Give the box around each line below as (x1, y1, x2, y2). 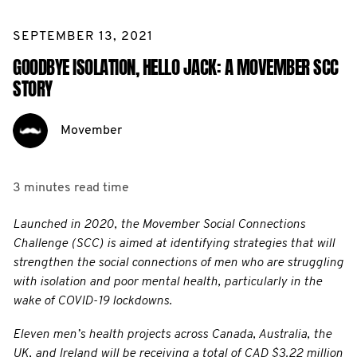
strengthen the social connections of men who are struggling (13, 256, 343, 269)
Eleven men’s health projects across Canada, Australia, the (13, 328, 331, 341)
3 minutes (13, 181, 71, 194)
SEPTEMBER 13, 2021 (13, 29, 153, 43)
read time (74, 181, 129, 194)
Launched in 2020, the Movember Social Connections (13, 218, 305, 231)
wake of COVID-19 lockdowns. (13, 294, 172, 308)
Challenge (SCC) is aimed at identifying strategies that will (13, 237, 335, 250)
